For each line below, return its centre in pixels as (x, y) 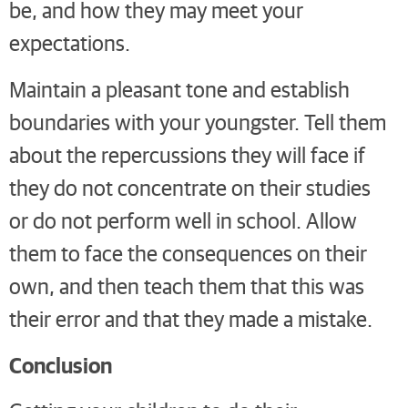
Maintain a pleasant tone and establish (179, 88)
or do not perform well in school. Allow (183, 219)
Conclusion (61, 365)
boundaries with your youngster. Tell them (198, 121)
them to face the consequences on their (188, 252)
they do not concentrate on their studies (190, 187)
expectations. (70, 43)
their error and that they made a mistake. (191, 318)
